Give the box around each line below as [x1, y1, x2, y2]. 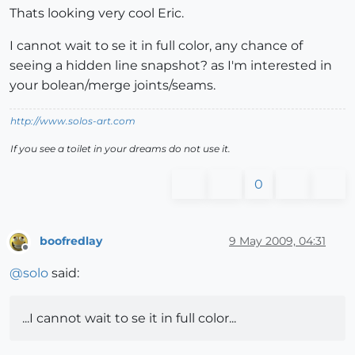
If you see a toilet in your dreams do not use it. [10, 143, 231, 155]
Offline [25, 247, 55, 260]
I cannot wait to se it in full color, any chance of [10, 38, 303, 54]
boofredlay [40, 233, 102, 248]
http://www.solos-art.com [10, 115, 136, 128]
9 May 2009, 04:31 [229, 233, 326, 248]
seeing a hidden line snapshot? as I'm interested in [10, 58, 332, 74]
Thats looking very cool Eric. [10, 6, 184, 21]
